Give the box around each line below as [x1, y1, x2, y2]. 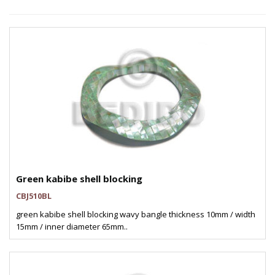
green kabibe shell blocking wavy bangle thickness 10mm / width [16, 209, 255, 220]
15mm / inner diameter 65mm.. [16, 221, 128, 232]
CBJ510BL [16, 190, 52, 201]
